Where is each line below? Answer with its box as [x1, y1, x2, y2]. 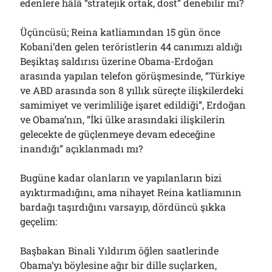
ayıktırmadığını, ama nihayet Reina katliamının [20, 186, 242, 199]
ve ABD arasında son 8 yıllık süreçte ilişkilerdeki [20, 84, 244, 97]
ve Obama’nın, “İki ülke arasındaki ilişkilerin [20, 113, 226, 126]
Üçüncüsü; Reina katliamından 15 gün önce [20, 25, 221, 38]
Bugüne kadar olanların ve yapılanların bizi [20, 171, 222, 184]
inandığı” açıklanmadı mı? [20, 142, 143, 155]
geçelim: [20, 215, 58, 228]
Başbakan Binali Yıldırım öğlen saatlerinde [20, 244, 219, 257]
